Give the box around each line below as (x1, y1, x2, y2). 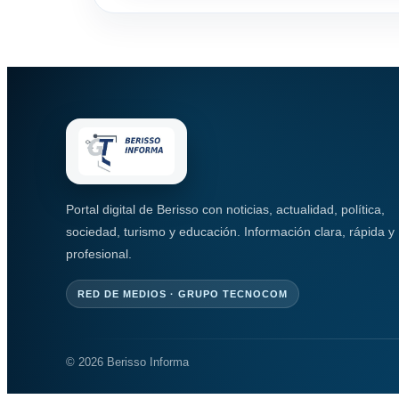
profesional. (66, 247, 132, 262)
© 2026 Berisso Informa (66, 355, 189, 370)
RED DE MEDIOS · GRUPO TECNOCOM (77, 289, 288, 300)
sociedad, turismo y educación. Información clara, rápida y (66, 224, 395, 240)
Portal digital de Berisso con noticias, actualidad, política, (66, 202, 385, 217)
